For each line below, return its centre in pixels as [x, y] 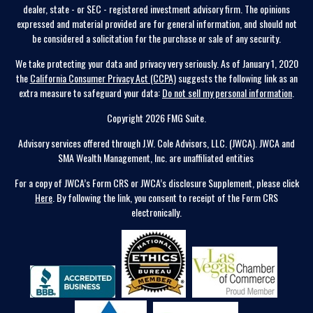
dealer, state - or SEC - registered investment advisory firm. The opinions [156, 9]
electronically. [156, 212]
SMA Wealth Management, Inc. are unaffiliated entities [156, 158]
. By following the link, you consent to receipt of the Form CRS [165, 198]
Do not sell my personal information [227, 93]
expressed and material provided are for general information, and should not [156, 24]
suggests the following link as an [236, 78]
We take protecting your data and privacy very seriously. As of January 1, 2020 [156, 64]
